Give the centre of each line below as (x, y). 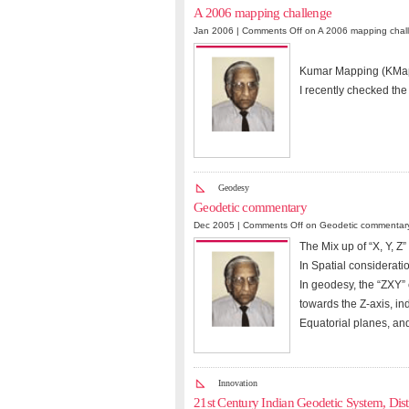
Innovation (238, 383)
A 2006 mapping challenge (263, 13)
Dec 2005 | (218, 225)
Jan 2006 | (218, 31)
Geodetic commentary (250, 208)
